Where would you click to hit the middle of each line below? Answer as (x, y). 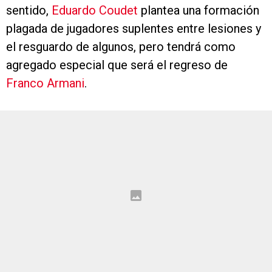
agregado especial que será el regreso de (117, 65)
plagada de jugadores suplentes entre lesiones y (134, 29)
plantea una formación (199, 11)
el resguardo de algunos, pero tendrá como (121, 47)
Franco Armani (45, 83)
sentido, (29, 11)
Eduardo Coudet (95, 11)
